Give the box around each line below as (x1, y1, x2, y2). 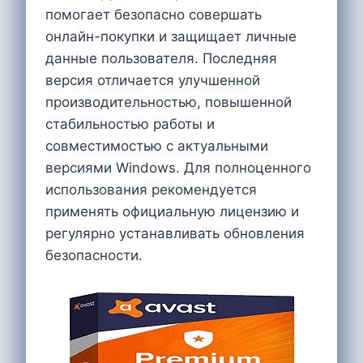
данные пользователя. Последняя (45, 49, 277, 66)
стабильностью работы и (45, 115, 215, 132)
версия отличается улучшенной (45, 71, 260, 88)
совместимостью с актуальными (45, 137, 268, 154)
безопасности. (45, 246, 143, 263)
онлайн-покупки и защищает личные (45, 28, 297, 45)
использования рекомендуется (45, 181, 257, 198)
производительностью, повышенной (45, 93, 292, 110)
